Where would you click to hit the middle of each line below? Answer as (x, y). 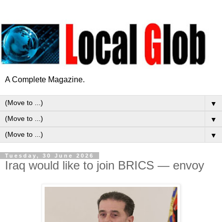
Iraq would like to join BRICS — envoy (105, 165)
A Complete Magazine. (45, 79)
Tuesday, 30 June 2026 (50, 155)
